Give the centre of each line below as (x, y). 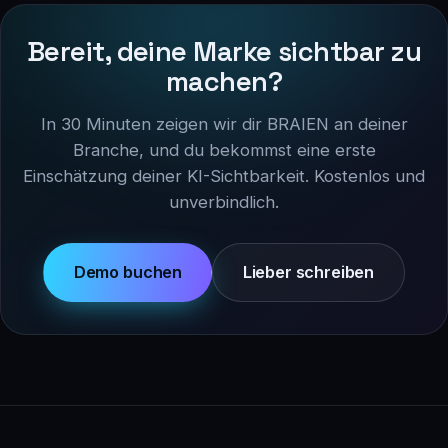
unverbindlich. (224, 201)
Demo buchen (128, 272)
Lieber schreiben (308, 272)
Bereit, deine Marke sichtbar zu (224, 51)
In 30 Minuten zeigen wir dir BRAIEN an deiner (224, 123)
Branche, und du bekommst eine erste (224, 149)
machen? (224, 81)
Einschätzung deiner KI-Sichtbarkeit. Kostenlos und (224, 175)
